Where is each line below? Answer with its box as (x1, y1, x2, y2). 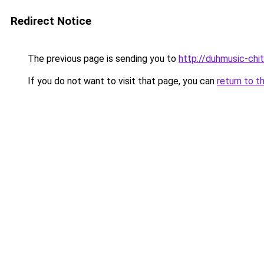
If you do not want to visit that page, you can (25, 75, 217, 87)
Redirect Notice (11, 14, 91, 28)
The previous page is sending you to (25, 53, 179, 64)
